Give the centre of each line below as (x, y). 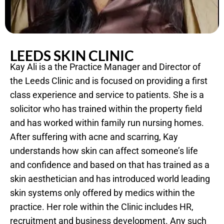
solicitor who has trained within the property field (106, 108)
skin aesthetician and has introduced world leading (110, 178)
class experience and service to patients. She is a (107, 94)
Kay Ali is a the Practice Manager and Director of (105, 66)
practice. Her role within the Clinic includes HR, (102, 206)
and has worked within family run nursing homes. (107, 122)
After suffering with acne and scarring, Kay (94, 136)
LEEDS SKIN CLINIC (72, 55)
